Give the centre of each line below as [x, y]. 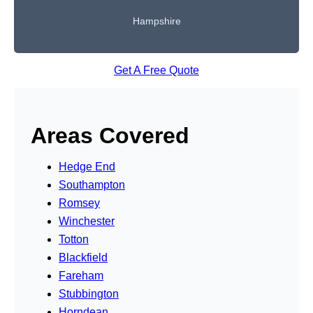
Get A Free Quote [156, 70]
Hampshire [156, 21]
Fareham [81, 275]
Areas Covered [110, 135]
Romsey [79, 203]
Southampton [92, 184]
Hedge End [87, 166]
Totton [74, 239]
